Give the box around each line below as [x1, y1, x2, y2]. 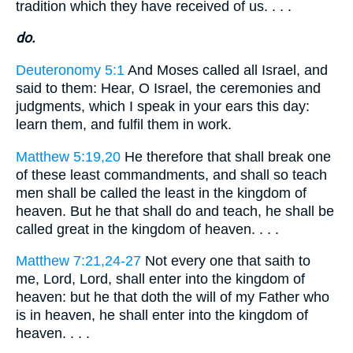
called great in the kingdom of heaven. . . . [16, 221, 279, 237]
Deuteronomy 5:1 [16, 61, 124, 78]
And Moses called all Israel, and [124, 61, 328, 78]
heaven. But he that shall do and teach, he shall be [16, 203, 334, 219]
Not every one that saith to [141, 253, 310, 269]
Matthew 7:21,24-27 [16, 253, 141, 269]
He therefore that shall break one [121, 148, 331, 165]
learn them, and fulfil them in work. [16, 116, 232, 132]
